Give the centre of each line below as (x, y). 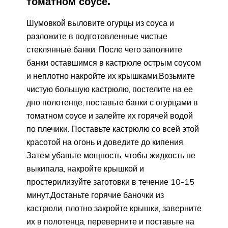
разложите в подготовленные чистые (97, 36)
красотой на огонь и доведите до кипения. (106, 142)
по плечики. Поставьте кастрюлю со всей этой (113, 129)
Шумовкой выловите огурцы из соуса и (100, 23)
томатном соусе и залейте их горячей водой (110, 115)
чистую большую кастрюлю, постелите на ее (110, 89)
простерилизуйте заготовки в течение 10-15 (110, 181)
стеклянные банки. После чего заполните (104, 49)
